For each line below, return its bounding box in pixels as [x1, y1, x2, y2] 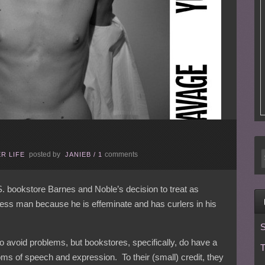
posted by [27, 150, 62, 159]
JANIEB [65, 151, 91, 158]
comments [105, 150, 138, 159]
